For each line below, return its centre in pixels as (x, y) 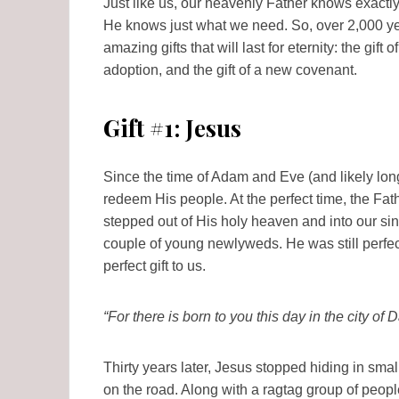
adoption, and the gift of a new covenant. (230, 70)
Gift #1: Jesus (172, 128)
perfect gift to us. (155, 266)
